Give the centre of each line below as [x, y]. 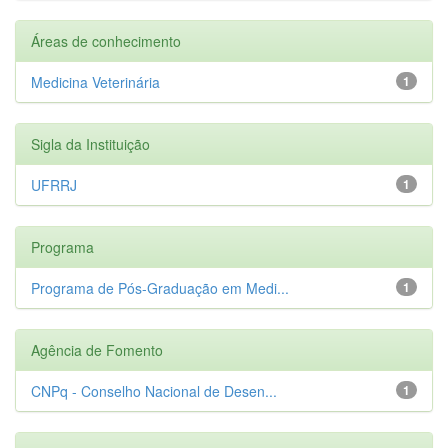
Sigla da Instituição [90, 143]
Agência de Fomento [97, 349]
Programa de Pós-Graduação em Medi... [160, 287]
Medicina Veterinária [95, 81]
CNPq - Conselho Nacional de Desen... [154, 390]
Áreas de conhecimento [106, 40]
